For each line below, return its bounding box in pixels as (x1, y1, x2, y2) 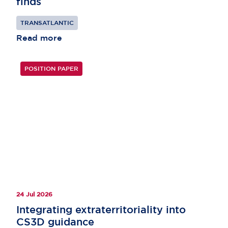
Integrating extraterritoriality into (16, 204, 186, 215)
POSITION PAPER (24, 65, 78, 72)
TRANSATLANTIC (20, 19, 74, 26)
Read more (16, 33, 62, 42)
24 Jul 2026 (16, 191, 52, 198)
